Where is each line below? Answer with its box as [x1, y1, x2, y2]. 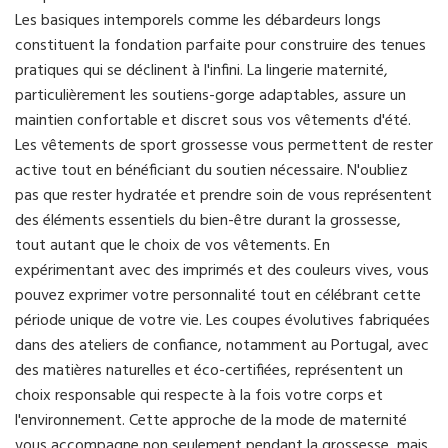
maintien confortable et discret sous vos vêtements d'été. [15, 108, 411, 135]
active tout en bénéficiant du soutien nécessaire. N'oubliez [15, 158, 408, 185]
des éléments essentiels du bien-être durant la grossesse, [15, 208, 401, 235]
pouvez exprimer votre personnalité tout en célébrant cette [15, 283, 421, 310]
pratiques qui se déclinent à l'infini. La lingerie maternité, [15, 58, 388, 85]
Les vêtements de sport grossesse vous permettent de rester [15, 133, 433, 160]
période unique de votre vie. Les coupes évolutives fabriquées [15, 308, 430, 335]
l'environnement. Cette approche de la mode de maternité [15, 408, 407, 435]
